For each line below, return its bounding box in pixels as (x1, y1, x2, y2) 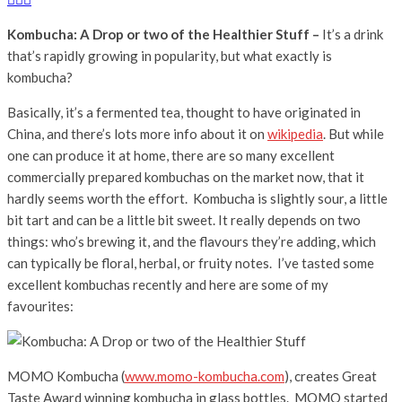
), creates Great (284, 367, 377, 384)
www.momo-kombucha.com (125, 367, 284, 384)
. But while (323, 125, 384, 142)
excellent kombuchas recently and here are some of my (7, 275, 328, 293)
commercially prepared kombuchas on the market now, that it (7, 168, 364, 185)
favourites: (7, 297, 74, 314)
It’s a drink (322, 25, 383, 42)
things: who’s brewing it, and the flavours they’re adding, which (7, 232, 376, 249)
